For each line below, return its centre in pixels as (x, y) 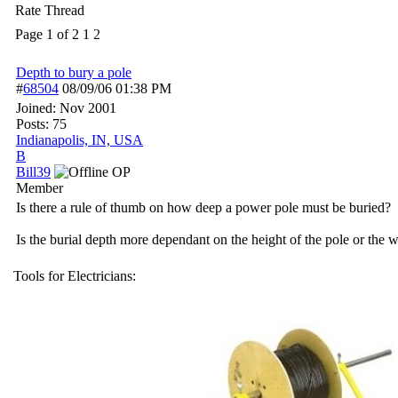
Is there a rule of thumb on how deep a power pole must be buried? (203, 207)
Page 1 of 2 (47, 34)
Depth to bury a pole (74, 72)
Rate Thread (50, 10)
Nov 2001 (88, 108)
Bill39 (33, 172)
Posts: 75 (41, 124)
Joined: (38, 108)
